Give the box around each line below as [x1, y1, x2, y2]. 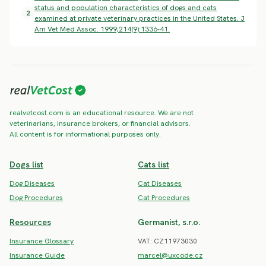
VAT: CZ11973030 [138, 236, 197, 246]
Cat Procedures [138, 192, 190, 202]
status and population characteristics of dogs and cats [34, 2, 217, 12]
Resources [9, 216, 51, 227]
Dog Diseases [9, 178, 55, 188]
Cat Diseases [138, 178, 182, 188]
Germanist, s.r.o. [138, 216, 200, 227]
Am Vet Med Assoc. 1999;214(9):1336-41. [34, 24, 170, 34]
